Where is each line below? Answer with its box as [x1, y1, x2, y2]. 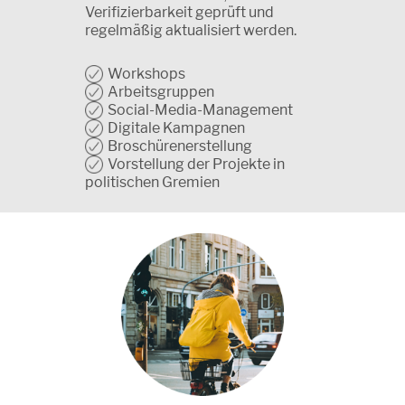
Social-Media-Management [108, 100, 293, 118]
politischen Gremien [85, 173, 220, 191]
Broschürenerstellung [108, 137, 252, 155]
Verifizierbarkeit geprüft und [85, 3, 274, 21]
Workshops [108, 64, 185, 82]
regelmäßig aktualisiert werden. [85, 21, 297, 39]
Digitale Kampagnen [108, 118, 245, 137]
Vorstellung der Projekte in [108, 155, 285, 173]
